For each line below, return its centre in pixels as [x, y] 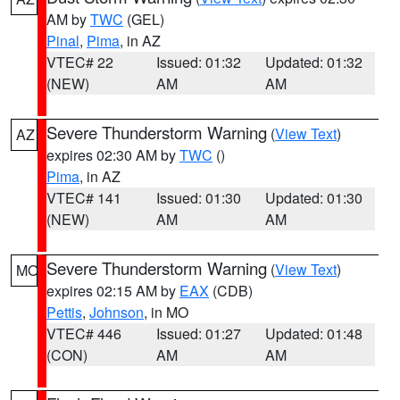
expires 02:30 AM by [113, 155]
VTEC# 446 [84, 333]
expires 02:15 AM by [113, 291]
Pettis [64, 312]
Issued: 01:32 [198, 62]
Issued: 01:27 [198, 333]
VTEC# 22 [80, 62]
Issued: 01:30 [198, 198]
